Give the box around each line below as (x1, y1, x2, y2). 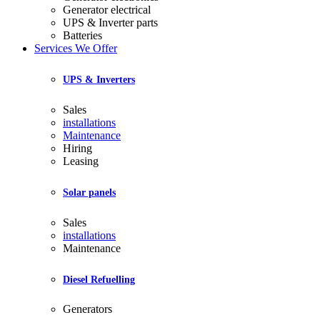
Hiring (63, 141, 92, 154)
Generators (63, 303, 112, 316)
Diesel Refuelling (63, 274, 135, 285)
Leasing (63, 154, 99, 167)
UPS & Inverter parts (63, 16, 158, 29)
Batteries (63, 29, 102, 41)
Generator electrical (63, 3, 151, 16)
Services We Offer (34, 41, 117, 54)
